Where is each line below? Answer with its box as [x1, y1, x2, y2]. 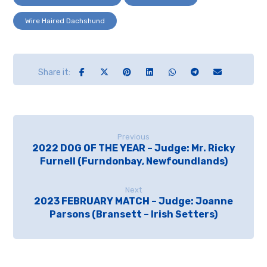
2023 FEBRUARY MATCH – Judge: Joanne [34, 195, 233, 207]
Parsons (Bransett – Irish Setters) [49, 209, 218, 221]
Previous [117, 132, 150, 142]
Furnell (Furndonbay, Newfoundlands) [39, 156, 228, 167]
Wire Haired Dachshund [25, 17, 105, 26]
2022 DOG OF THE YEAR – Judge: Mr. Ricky [32, 142, 235, 154]
